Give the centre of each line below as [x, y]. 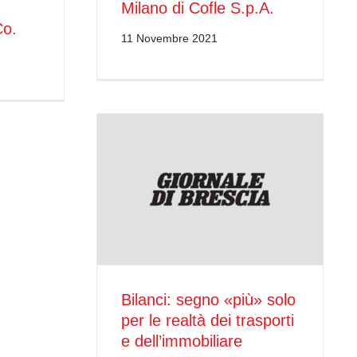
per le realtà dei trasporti [208, 320]
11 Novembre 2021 [169, 38]
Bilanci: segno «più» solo [208, 299]
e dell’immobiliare [182, 341]
